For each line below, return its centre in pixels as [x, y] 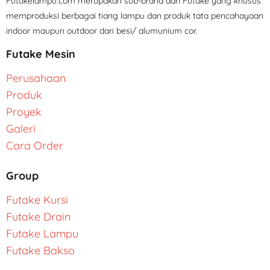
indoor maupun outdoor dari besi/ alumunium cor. [102, 31]
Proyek [24, 112]
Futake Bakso [40, 251]
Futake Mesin [41, 54]
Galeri [21, 129]
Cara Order [35, 146]
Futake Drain [38, 217]
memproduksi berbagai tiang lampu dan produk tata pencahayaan [135, 16]
